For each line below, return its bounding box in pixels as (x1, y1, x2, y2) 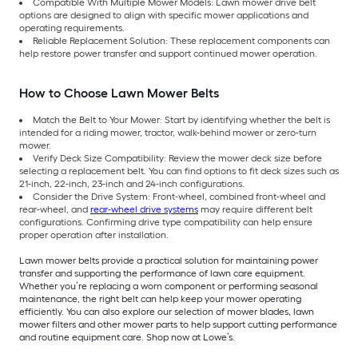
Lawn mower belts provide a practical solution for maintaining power (19, 255, 318, 267)
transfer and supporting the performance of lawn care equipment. (19, 268, 305, 280)
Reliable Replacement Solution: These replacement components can (33, 35, 330, 47)
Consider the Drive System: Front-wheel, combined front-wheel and (33, 191, 325, 203)
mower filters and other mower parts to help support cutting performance (19, 319, 337, 331)
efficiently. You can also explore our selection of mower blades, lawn (19, 306, 314, 318)
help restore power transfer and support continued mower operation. (19, 48, 317, 60)
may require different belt (198, 204, 312, 216)
